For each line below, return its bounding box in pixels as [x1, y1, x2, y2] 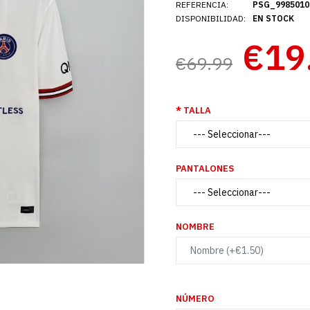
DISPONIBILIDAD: [176, 13, 246, 24]
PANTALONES [176, 163, 234, 174]
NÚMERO [176, 293, 215, 304]
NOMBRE [176, 221, 215, 232]
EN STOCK [253, 13, 294, 24]
